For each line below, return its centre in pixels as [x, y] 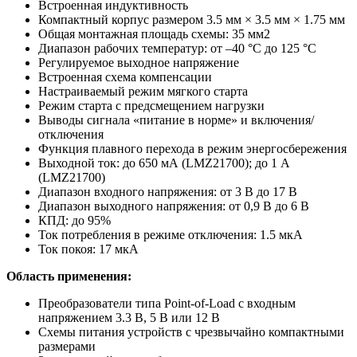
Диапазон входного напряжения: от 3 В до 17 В [168, 191]
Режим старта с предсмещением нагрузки [151, 105]
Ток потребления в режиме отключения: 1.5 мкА [171, 234]
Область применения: [69, 276]
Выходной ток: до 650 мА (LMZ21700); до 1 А [164, 163]
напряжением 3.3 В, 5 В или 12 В [129, 317]
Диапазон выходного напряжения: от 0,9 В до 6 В [174, 206]
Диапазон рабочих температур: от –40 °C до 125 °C [177, 48]
